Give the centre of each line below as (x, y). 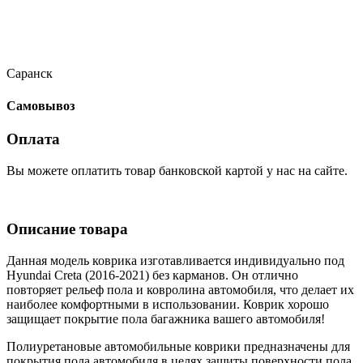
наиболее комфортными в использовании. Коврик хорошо (168, 304)
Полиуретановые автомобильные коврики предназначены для (178, 346)
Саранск (30, 74)
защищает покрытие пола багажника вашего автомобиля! (166, 318)
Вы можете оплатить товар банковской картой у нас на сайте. (177, 170)
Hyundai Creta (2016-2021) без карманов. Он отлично (152, 275)
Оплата (33, 139)
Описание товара (67, 229)
